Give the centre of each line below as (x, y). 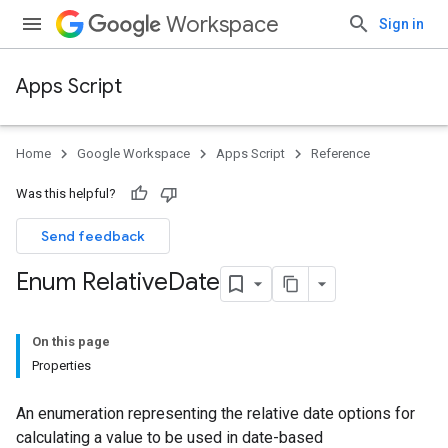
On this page (71, 341)
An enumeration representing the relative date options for (215, 413)
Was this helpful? (66, 193)
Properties (61, 365)
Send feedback (93, 236)
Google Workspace (133, 153)
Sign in (401, 24)
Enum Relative (92, 282)
